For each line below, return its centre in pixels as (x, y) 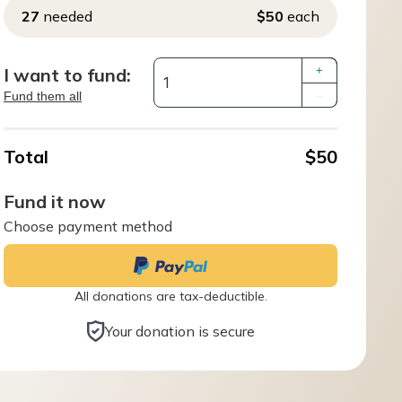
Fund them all (43, 96)
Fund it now (55, 201)
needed (66, 16)
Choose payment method (88, 226)
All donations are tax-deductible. (170, 296)
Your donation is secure (179, 331)
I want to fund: (67, 75)
